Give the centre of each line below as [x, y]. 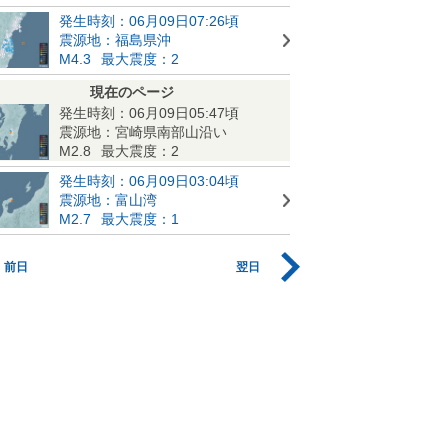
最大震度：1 [140, 218]
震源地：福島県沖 [115, 39]
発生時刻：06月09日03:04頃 [149, 180]
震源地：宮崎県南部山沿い [143, 131]
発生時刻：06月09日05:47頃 [149, 112]
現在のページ [132, 91]
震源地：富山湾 [108, 199]
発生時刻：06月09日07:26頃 [149, 20]
